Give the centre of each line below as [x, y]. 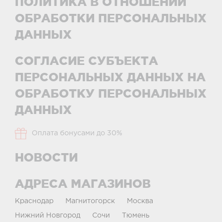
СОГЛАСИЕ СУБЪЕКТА [86, 61]
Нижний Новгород [48, 216]
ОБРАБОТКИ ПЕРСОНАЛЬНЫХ [111, 18]
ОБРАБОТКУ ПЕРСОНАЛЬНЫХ [111, 93]
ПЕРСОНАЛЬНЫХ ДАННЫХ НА [110, 77]
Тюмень [136, 216]
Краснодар [34, 201]
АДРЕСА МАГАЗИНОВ [83, 184]
